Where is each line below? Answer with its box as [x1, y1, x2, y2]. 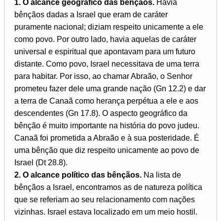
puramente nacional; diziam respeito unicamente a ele [14, 23, 203, 32]
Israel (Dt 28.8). [14, 158, 68, 167]
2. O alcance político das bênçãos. [14, 171, 142, 180]
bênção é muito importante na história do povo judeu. [14, 121, 199, 130]
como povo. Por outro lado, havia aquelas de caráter [14, 35, 196, 44]
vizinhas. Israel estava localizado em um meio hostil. [14, 208, 197, 217]
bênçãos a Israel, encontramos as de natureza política [14, 183, 202, 192]
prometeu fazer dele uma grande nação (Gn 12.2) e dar [14, 84, 206, 93]
